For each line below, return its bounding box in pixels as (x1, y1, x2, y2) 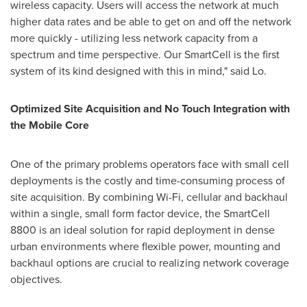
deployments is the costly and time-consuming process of (10, 173, 285, 188)
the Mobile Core (10, 117, 89, 133)
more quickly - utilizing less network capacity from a (10, 30, 258, 45)
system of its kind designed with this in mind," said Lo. (10, 63, 267, 78)
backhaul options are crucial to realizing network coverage (10, 255, 289, 270)
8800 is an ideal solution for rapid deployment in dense (10, 222, 275, 237)
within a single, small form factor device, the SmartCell (10, 206, 270, 221)
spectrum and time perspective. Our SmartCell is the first (10, 47, 280, 62)
